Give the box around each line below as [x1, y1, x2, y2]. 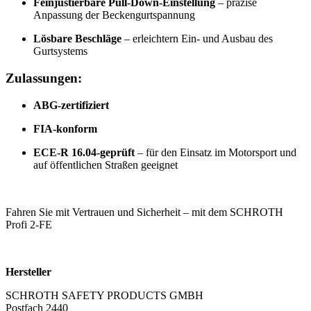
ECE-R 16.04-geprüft [33, 146, 135, 158]
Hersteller [6, 265, 51, 278]
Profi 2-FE [6, 218, 52, 230]
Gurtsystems [33, 45, 87, 58]
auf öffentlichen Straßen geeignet [33, 158, 178, 171]
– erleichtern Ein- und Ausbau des [121, 33, 273, 45]
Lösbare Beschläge [33, 33, 121, 45]
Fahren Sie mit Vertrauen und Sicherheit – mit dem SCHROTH [6, 205, 283, 218]
